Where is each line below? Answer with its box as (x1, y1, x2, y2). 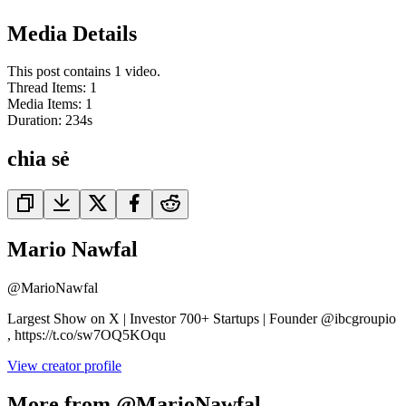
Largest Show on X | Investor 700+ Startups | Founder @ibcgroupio (7, 311, 396, 327)
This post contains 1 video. (7, 63, 160, 80)
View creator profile (7, 358, 121, 374)
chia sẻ (7, 147, 70, 171)
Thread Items (7, 80, 82, 96)
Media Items (7, 96, 78, 112)
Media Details (7, 21, 137, 45)
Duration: (7, 112, 65, 129)
